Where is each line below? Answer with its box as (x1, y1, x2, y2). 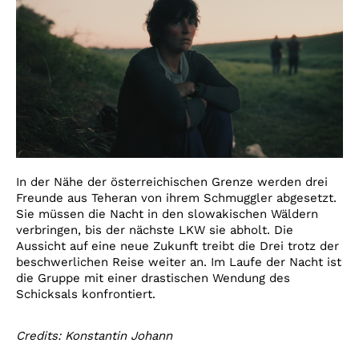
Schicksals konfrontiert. (16, 287, 155, 302)
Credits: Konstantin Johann (16, 329, 172, 344)
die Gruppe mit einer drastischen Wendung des (16, 271, 290, 286)
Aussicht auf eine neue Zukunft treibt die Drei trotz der (16, 239, 339, 254)
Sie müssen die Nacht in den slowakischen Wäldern (16, 207, 318, 222)
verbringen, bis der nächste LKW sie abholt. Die (16, 223, 293, 238)
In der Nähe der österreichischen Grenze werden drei (16, 175, 328, 190)
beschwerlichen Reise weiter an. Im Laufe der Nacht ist (16, 255, 341, 270)
